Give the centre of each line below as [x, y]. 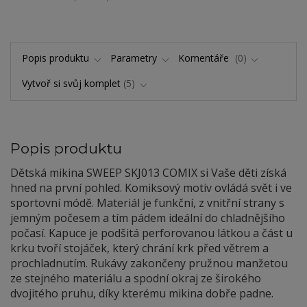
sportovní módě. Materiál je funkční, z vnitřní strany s [147, 202]
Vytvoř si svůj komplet [71, 83]
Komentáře [205, 58]
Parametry [134, 58]
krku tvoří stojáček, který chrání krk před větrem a [139, 248]
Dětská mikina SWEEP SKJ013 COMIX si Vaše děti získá [148, 172]
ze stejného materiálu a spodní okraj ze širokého [136, 278]
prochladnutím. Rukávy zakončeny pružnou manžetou [149, 263]
